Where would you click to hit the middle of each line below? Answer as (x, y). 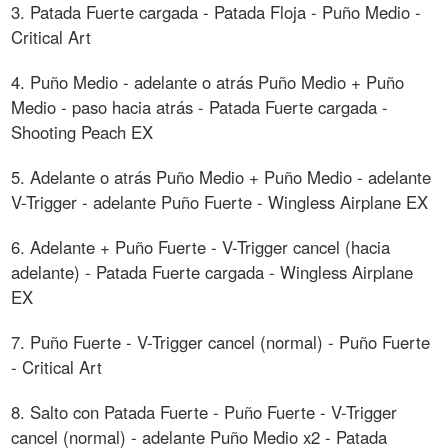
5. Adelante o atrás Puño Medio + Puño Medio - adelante (221, 176)
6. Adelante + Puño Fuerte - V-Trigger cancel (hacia (201, 246)
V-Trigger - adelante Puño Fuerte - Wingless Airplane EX (220, 201)
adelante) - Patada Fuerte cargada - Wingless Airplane (212, 271)
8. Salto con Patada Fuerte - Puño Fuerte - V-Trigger (204, 411)
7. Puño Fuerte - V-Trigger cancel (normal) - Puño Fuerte (221, 341)
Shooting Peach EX (82, 131)
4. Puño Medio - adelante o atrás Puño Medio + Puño (208, 81)
